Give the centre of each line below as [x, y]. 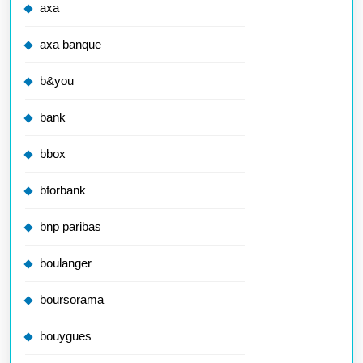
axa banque [70, 45]
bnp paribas [70, 227]
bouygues [66, 336]
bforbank [63, 190]
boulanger [66, 263]
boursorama [72, 300]
